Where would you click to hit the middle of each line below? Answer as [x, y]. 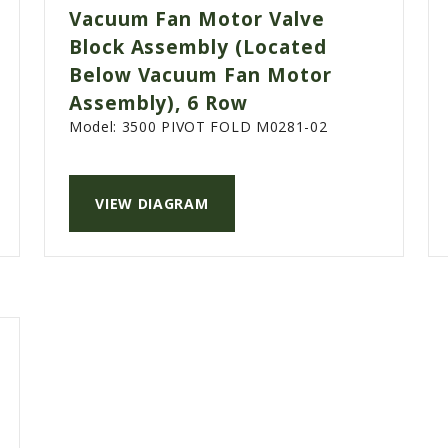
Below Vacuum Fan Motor [200, 75]
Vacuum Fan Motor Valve [196, 19]
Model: [95, 127]
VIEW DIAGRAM [152, 204]
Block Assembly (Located [197, 47]
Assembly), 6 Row [158, 103]
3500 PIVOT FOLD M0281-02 [224, 127]
